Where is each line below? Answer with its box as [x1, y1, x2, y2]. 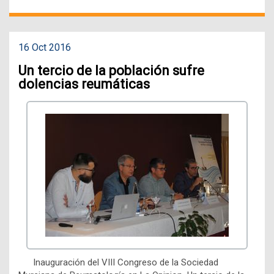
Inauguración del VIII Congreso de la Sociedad [18, 256, 218, 268]
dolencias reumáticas [18, 76, 150, 92]
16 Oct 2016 [18, 42, 71, 54]
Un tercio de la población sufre [18, 62, 204, 78]
